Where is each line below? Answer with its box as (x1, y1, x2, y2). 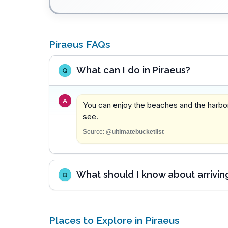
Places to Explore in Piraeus (49, 215, 180, 226)
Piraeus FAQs (49, 39, 110, 50)
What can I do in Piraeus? (76, 64, 190, 75)
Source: (82, 128, 104, 135)
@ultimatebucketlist (105, 128, 164, 135)
